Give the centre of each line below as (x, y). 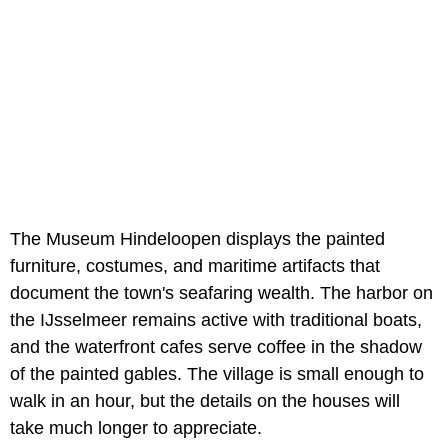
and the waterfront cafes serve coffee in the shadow (216, 347)
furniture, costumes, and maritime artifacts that (195, 266)
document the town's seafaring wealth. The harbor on (221, 293)
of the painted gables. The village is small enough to (217, 374)
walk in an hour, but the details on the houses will (205, 401)
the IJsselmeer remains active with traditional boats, (216, 320)
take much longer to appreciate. (136, 428)
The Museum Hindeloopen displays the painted (197, 239)
